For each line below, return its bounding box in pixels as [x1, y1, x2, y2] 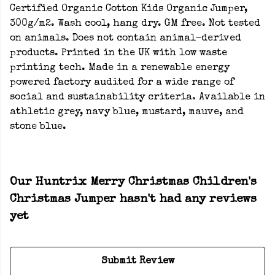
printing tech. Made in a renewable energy [10, 63, 230, 74]
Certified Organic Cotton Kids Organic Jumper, [10, 4, 247, 15]
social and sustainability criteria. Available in [10, 93, 265, 103]
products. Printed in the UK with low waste [10, 48, 227, 59]
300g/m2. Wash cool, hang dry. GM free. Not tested [10, 19, 260, 29]
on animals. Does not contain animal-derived [10, 34, 241, 44]
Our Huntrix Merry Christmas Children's [10, 176, 257, 189]
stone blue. [10, 122, 66, 133]
